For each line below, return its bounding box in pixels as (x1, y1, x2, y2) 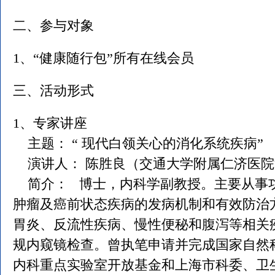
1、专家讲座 (13, 115, 87, 131)
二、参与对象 (13, 18, 94, 33)
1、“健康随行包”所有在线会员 (13, 50, 194, 66)
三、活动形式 (13, 83, 94, 98)
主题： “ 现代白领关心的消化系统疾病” (13, 136, 271, 151)
